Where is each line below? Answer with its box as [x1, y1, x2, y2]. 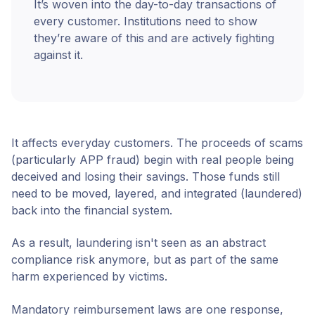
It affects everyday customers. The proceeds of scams [11, 136, 303, 150]
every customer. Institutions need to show [34, 14, 257, 29]
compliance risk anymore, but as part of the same [11, 252, 278, 267]
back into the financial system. [11, 203, 172, 218]
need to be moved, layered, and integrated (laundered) [11, 186, 302, 201]
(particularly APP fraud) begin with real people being [11, 153, 294, 167]
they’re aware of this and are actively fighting [34, 31, 274, 46]
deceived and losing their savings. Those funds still [11, 169, 280, 184]
